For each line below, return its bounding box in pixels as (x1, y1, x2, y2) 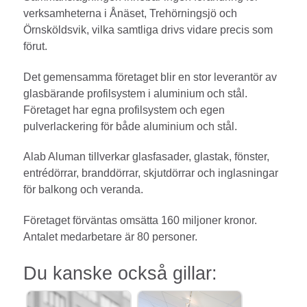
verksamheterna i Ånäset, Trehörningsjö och (23, 7, 237, 19)
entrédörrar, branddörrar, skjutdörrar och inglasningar (23, 167, 278, 180)
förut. (23, 40, 47, 52)
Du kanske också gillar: (23, 262, 217, 284)
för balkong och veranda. (23, 184, 143, 196)
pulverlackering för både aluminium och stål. (23, 120, 237, 132)
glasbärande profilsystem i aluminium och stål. (23, 87, 247, 99)
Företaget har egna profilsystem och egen (23, 103, 225, 116)
